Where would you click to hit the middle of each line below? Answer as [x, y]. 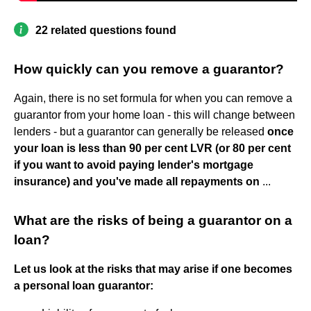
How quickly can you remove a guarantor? [149, 69]
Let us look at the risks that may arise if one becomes [153, 269]
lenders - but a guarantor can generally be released [141, 131]
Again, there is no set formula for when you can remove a [153, 98]
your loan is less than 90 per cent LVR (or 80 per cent [152, 148]
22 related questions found [106, 30]
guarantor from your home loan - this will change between [154, 115]
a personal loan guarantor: [84, 285]
